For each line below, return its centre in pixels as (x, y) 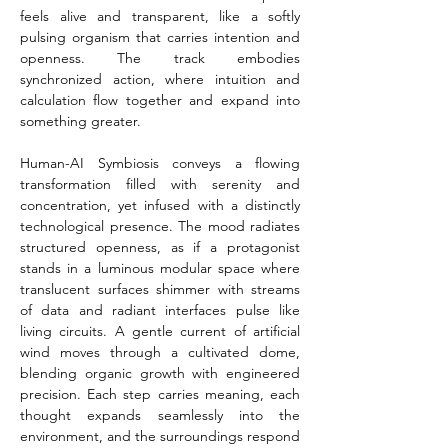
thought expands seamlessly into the (160, 415)
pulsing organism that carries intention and (160, 37)
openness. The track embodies (160, 58)
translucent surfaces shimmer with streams (160, 289)
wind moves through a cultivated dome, (160, 352)
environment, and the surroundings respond (160, 436)
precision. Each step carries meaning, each (160, 394)
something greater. (80, 121)
